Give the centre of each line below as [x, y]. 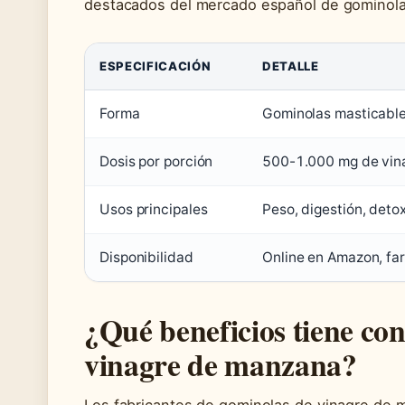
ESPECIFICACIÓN [155, 66]
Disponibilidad [146, 257]
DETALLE [291, 66]
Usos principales [154, 209]
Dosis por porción [156, 161]
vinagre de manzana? [221, 363]
